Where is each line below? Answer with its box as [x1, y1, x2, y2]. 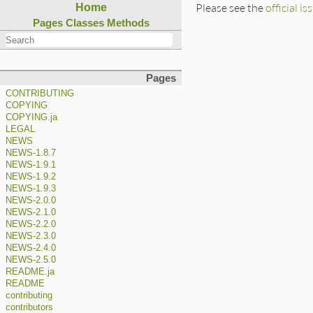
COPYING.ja [6, 112, 57, 123]
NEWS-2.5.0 [6, 255, 56, 265]
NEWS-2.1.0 [6, 208, 56, 218]
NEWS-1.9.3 [6, 184, 56, 194]
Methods [106, 17, 150, 29]
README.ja [6, 267, 54, 277]
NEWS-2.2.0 [6, 219, 56, 230]
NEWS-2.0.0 [6, 196, 56, 206]
